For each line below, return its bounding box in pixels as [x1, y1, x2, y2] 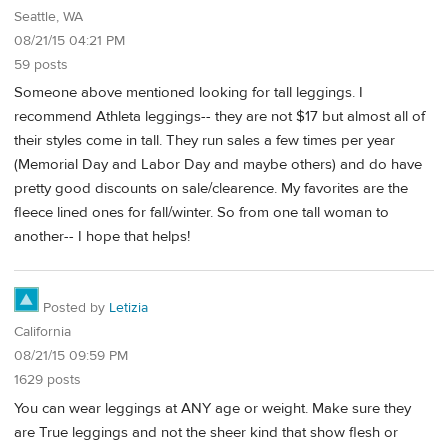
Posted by [39, 299, 109, 318]
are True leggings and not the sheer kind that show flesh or [14, 422, 398, 442]
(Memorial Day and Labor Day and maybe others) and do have [14, 155, 422, 175]
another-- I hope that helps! [14, 227, 190, 247]
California [14, 323, 71, 342]
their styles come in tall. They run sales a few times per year [14, 131, 395, 151]
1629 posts [14, 371, 81, 390]
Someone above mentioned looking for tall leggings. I [14, 83, 363, 103]
